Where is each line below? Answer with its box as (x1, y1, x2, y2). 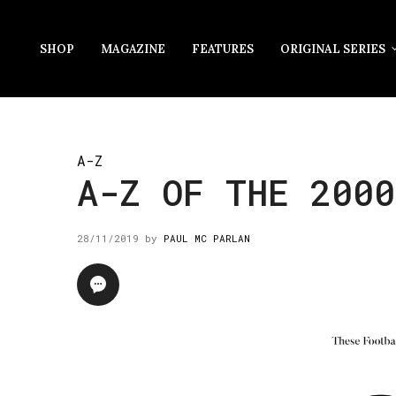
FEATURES (192, 41, 254, 57)
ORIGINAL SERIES (280, 41, 385, 57)
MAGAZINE (101, 41, 165, 57)
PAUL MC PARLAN (164, 232, 250, 245)
